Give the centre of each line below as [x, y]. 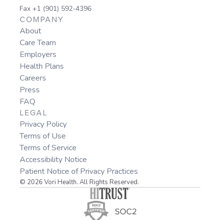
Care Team [38, 43]
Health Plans [42, 67]
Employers [38, 55]
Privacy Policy [43, 124]
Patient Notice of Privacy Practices [79, 172]
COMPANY [42, 20]
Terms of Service [48, 148]
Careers [33, 78]
